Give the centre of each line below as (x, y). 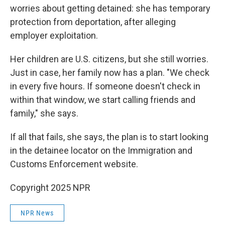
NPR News (37, 213)
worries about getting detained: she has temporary (110, 8)
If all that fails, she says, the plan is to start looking (109, 137)
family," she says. (44, 113)
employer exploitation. (54, 35)
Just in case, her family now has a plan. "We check (110, 73)
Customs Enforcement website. (74, 164)
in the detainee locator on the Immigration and (101, 150)
